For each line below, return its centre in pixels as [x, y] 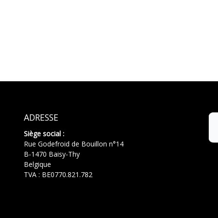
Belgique [37, 164]
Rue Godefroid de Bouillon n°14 [74, 144]
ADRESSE [41, 117]
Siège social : [44, 133]
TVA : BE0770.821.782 [58, 174]
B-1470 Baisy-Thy [52, 154]
